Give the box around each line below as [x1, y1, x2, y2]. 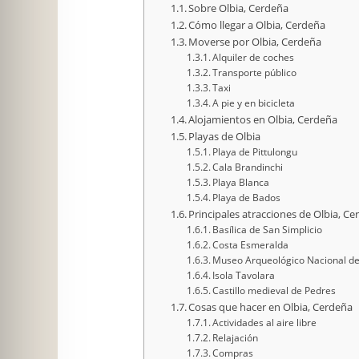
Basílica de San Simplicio [212, 223, 323, 236]
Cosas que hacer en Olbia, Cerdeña [188, 299, 353, 314]
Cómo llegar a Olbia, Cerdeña [188, 17, 326, 32]
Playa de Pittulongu [212, 145, 298, 158]
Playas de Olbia [188, 128, 261, 143]
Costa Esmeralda [212, 238, 289, 251]
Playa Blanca [212, 175, 270, 188]
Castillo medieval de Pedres [212, 284, 337, 296]
